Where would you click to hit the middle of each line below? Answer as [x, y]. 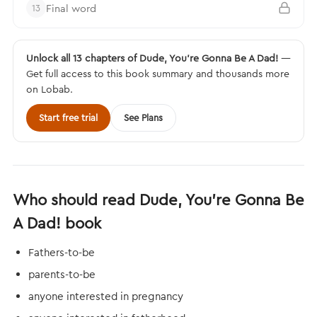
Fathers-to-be [62, 252]
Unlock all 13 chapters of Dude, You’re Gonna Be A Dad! [152, 58]
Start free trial [68, 117]
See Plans [143, 117]
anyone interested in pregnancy [106, 296]
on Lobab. [50, 89]
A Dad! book [57, 223]
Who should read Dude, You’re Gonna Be [158, 200]
